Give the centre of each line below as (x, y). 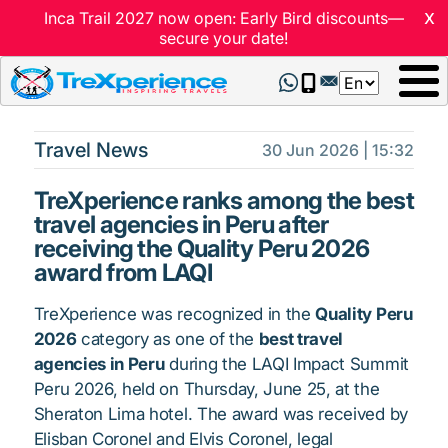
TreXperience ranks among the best (223, 200)
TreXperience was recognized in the (174, 314)
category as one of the (167, 339)
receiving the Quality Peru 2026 (201, 248)
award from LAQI (122, 272)
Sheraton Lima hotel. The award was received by (220, 414)
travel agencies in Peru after (181, 224)
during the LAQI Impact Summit (286, 364)
